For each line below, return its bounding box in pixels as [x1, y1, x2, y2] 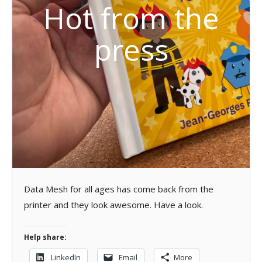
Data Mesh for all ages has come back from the [24, 182, 213, 195]
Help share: [24, 232, 67, 242]
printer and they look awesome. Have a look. [24, 198, 203, 211]
